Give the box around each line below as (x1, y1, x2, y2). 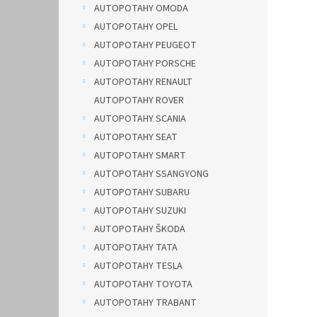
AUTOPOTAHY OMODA (94, 1, 188, 16)
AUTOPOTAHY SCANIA (94, 112, 186, 126)
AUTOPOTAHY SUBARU (94, 185, 190, 200)
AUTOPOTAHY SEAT (94, 130, 178, 144)
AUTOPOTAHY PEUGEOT (94, 38, 197, 52)
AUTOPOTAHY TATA (94, 241, 178, 255)
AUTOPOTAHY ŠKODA (94, 222, 185, 236)
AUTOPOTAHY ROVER (94, 93, 184, 108)
